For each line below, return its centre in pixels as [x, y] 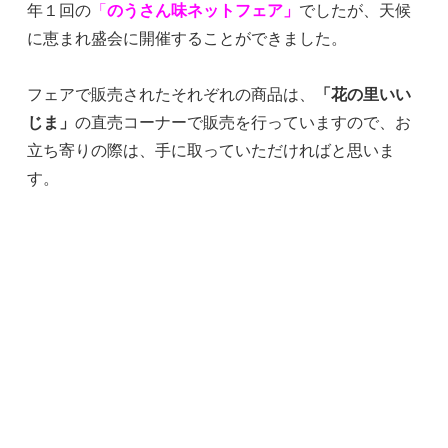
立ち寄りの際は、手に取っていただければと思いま [211, 149]
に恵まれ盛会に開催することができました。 [187, 37]
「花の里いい [363, 93]
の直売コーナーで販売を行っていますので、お [243, 121]
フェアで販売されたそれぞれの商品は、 [171, 93]
